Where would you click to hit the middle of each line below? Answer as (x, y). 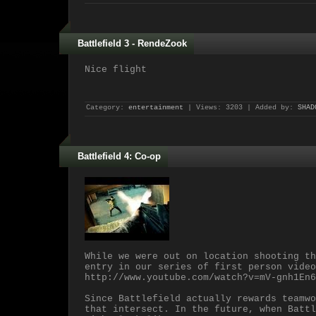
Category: (107, 108)
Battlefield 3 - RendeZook (132, 43)
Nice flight (116, 69)
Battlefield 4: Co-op (119, 156)
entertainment (156, 108)
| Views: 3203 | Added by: (241, 108)
